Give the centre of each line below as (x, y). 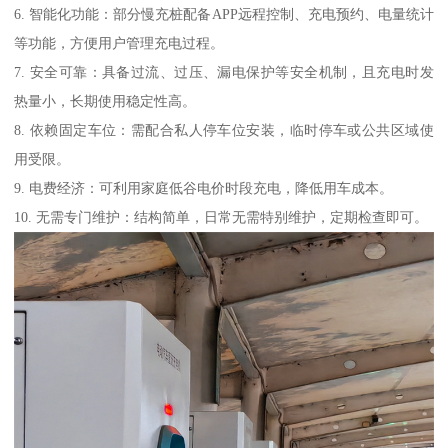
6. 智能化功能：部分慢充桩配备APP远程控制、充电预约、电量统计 (224, 14)
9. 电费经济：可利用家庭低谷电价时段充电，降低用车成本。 (204, 188)
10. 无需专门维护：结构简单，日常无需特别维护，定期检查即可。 (221, 217)
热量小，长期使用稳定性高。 (105, 101)
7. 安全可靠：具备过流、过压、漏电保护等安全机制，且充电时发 (224, 72)
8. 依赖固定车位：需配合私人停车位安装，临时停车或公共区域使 (224, 130)
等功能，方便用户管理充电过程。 (119, 43)
